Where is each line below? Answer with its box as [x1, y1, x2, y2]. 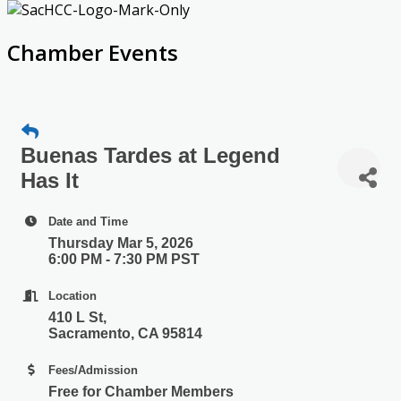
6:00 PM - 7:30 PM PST [48, 251, 200, 267]
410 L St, [48, 309, 110, 325]
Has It [21, 167, 79, 192]
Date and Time [48, 214, 128, 228]
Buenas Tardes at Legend [21, 142, 280, 167]
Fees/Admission [48, 363, 138, 377]
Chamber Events [7, 37, 178, 67]
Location [48, 288, 97, 303]
